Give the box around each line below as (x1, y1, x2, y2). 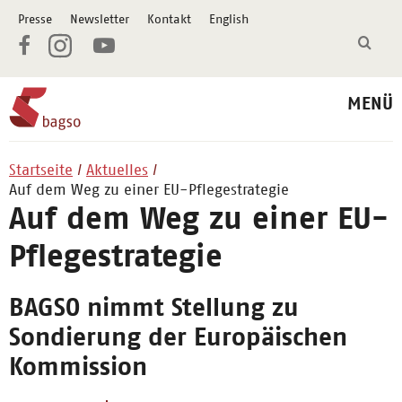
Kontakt (147, 12, 191, 26)
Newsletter (70, 12, 129, 26)
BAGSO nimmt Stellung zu (9, 293, 299, 322)
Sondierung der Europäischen (9, 322, 347, 352)
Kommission (9, 352, 147, 381)
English (209, 12, 249, 26)
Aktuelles (86, 161, 148, 179)
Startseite (9, 161, 73, 179)
